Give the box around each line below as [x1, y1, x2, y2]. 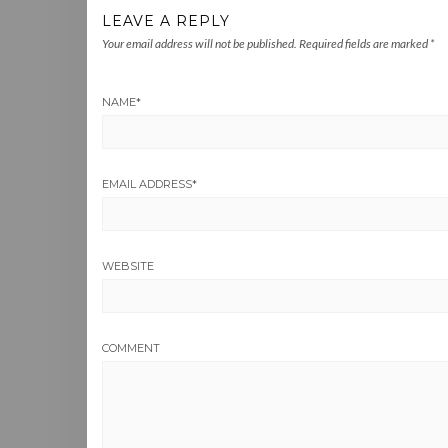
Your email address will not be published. [102, 35, 297, 51]
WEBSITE [102, 258, 154, 273]
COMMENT [102, 340, 160, 355]
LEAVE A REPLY [102, 11, 230, 30]
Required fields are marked [299, 35, 430, 51]
